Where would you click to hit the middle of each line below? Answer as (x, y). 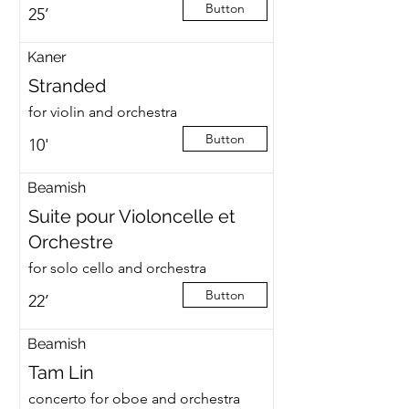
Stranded (67, 86)
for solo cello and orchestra (117, 268)
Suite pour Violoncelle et (131, 216)
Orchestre (70, 242)
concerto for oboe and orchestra (134, 399)
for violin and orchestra (102, 112)
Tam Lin (61, 372)
